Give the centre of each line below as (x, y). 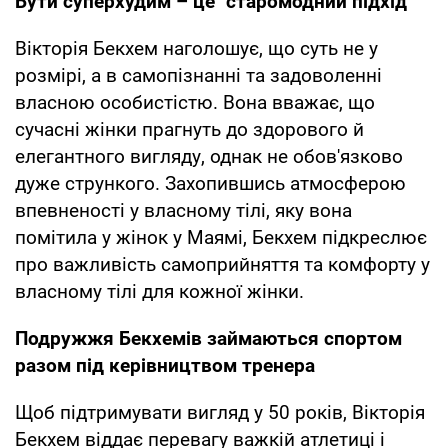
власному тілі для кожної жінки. (159, 291)
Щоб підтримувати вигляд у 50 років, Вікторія (220, 412)
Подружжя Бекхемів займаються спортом (208, 338)
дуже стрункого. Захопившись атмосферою (210, 183)
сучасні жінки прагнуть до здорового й (189, 129)
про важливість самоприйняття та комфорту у (222, 264)
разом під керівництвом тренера (167, 365)
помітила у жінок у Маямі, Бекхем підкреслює (221, 237)
